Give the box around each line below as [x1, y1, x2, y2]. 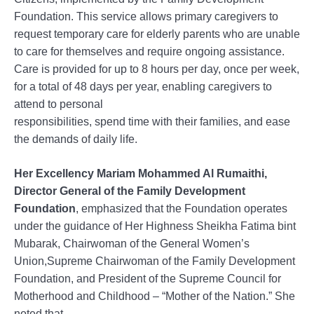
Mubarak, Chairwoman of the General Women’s [14, 237, 250, 250]
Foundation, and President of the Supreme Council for [14, 272, 281, 285]
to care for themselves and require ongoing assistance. [14, 45, 285, 57]
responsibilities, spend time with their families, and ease [14, 115, 290, 128]
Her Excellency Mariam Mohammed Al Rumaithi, [14, 167, 267, 179]
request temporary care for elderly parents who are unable [14, 27, 300, 40]
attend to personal [14, 97, 103, 110]
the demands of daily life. [14, 132, 137, 145]
